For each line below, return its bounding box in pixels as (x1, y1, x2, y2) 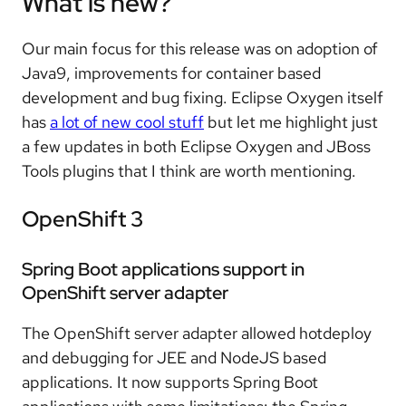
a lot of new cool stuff (50, 111, 204, 133)
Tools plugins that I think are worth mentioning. (22, 160, 356, 182)
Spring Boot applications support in (22, 257, 304, 282)
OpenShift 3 (22, 205, 143, 234)
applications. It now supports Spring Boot (22, 372, 318, 393)
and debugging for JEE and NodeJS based (22, 347, 326, 369)
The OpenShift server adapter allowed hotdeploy (22, 323, 372, 344)
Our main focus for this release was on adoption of (22, 38, 378, 60)
